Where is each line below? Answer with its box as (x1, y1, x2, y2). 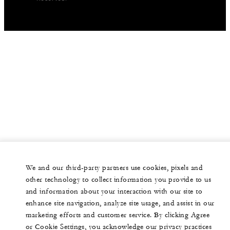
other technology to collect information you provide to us (25, 175, 212, 184)
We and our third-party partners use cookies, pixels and (25, 163, 203, 172)
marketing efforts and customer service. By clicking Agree (25, 210, 210, 220)
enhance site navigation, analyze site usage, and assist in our (25, 199, 215, 208)
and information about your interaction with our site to (25, 187, 203, 196)
